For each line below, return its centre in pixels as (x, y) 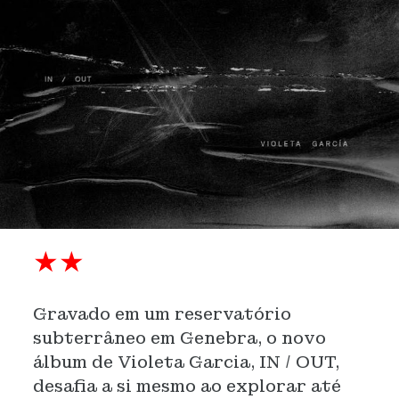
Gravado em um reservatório (162, 314)
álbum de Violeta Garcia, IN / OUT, (186, 362)
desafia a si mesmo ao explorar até (187, 386)
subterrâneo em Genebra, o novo (179, 338)
